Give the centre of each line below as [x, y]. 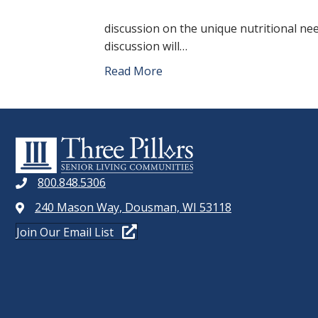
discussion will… [146, 46]
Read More [133, 71]
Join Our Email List [65, 232]
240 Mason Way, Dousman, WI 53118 [133, 207]
